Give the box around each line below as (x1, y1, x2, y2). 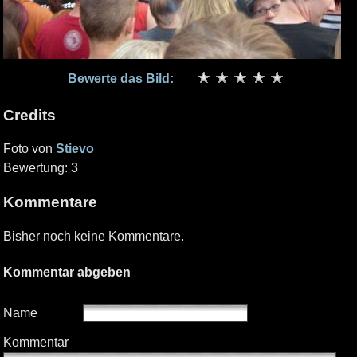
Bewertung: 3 (3, 161, 78, 175)
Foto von (3, 142, 56, 156)
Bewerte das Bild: (68, 72, 175, 85)
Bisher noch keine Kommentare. (3, 229, 184, 243)
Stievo (56, 142, 94, 156)
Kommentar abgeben (3, 265, 131, 280)
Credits (3, 106, 56, 124)
